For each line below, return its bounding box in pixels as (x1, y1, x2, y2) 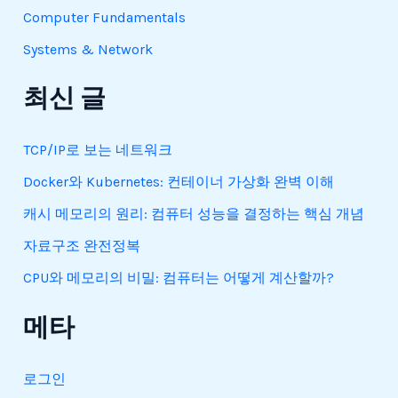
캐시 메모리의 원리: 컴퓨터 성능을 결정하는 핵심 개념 (23, 205, 365, 223)
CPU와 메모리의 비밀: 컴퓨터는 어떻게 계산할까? (23, 269, 335, 287)
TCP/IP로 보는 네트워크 (23, 141, 173, 159)
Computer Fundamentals (23, 8, 187, 26)
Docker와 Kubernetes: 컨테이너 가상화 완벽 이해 (23, 173, 335, 191)
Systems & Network (23, 40, 154, 58)
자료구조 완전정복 (23, 237, 141, 255)
